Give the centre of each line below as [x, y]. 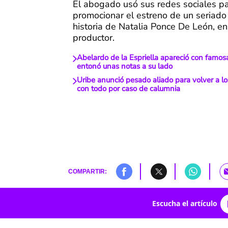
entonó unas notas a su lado [124, 66]
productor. [94, 38]
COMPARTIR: [87, 172]
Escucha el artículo [184, 203]
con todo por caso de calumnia [128, 89]
